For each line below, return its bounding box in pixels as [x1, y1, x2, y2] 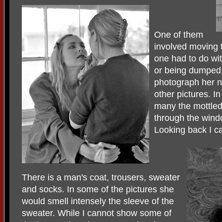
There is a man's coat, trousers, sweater [22, 172, 180, 182]
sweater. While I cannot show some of [22, 208, 171, 218]
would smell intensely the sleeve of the [22, 196, 174, 206]
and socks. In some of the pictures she [22, 184, 174, 194]
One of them [154, 29, 203, 40]
